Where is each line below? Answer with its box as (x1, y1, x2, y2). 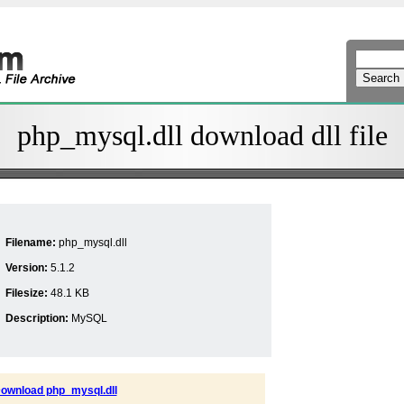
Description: (5, 312, 69, 325)
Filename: (5, 236, 56, 249)
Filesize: (5, 287, 48, 299)
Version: (5, 262, 48, 274)
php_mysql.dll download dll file (16, 119, 388, 151)
